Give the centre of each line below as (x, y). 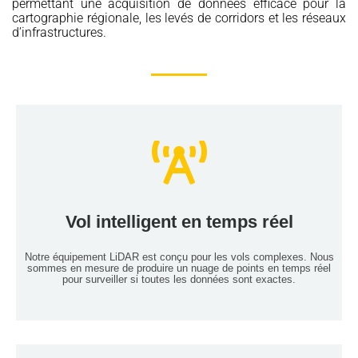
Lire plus (179, 235)
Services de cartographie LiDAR (179, 187)
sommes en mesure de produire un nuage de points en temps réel (179, 268)
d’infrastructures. (59, 32)
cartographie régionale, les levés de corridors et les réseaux (179, 18)
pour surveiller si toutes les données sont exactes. (179, 279)
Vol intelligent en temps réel (179, 221)
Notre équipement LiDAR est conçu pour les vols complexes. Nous (179, 257)
